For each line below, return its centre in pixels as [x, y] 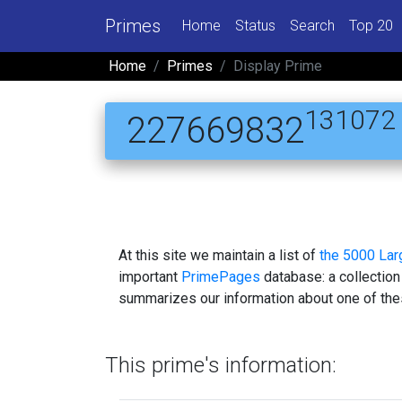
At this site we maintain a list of [219, 255]
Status [255, 25]
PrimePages [221, 276]
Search [312, 25]
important [150, 276]
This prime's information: [221, 365]
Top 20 [371, 25]
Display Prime [278, 66]
